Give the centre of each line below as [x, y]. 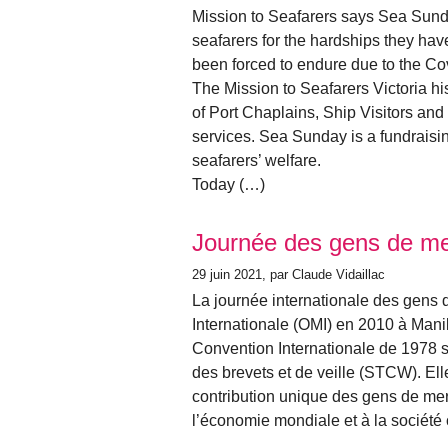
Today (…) [228, 184]
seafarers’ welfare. [256, 160]
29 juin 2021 [227, 274]
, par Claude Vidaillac [323, 274]
